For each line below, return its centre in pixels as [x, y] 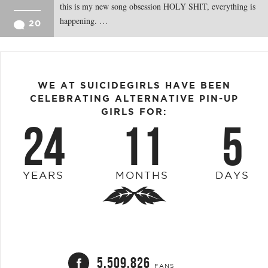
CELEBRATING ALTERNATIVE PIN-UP [134, 98]
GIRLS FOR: [134, 111]
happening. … [84, 20]
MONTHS [142, 175]
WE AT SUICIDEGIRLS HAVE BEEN [134, 85]
